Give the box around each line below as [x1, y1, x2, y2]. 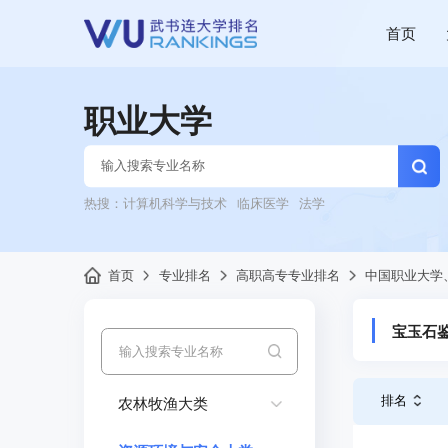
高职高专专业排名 [235, 268, 340, 283]
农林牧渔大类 [117, 395, 208, 413]
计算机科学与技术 [123, 196, 227, 212]
